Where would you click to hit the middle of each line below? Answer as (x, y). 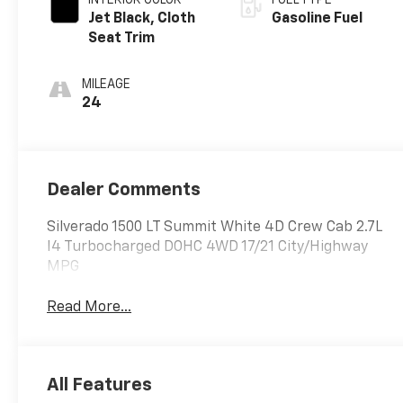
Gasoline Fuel (318, 18)
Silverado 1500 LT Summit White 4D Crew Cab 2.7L (215, 227)
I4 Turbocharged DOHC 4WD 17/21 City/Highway (208, 247)
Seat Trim (122, 38)
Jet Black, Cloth (142, 18)
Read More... (90, 307)
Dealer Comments (124, 189)
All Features (99, 385)
